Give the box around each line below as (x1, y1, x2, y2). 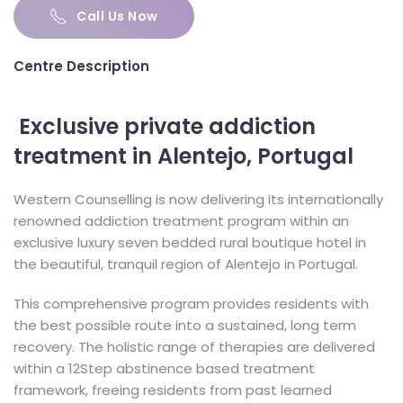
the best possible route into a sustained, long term (13, 316, 356, 335)
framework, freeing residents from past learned (13, 381, 332, 399)
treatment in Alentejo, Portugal (13, 141, 354, 171)
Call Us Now (76, 7, 158, 25)
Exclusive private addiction (13, 112, 316, 141)
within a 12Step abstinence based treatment (13, 359, 315, 378)
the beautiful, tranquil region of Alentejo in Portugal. (13, 255, 358, 273)
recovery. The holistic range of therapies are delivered (13, 337, 375, 356)
